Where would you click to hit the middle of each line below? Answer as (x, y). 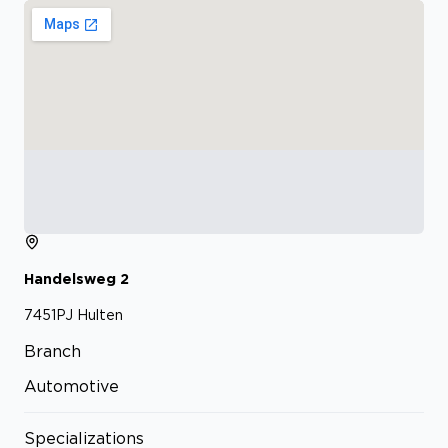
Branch (52, 351)
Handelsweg (70, 278)
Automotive (71, 386)
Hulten (100, 315)
